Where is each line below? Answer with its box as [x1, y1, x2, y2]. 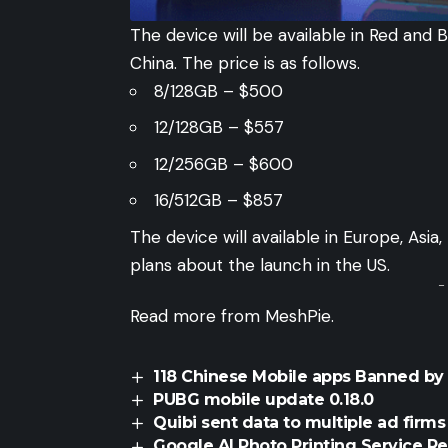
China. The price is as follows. [130, 51, 360, 74]
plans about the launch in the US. [130, 253, 390, 276]
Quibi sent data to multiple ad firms [153, 413, 446, 433]
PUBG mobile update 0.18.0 [153, 390, 374, 410]
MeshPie [265, 304, 331, 327]
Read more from [130, 304, 265, 327]
